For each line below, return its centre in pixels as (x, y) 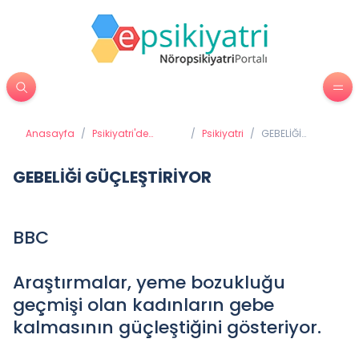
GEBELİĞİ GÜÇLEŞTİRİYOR (112, 177)
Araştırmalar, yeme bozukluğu (149, 282)
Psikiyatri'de (120, 133)
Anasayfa (50, 133)
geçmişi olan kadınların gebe (143, 305)
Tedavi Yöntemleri (136, 146)
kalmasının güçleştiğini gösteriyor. (167, 327)
